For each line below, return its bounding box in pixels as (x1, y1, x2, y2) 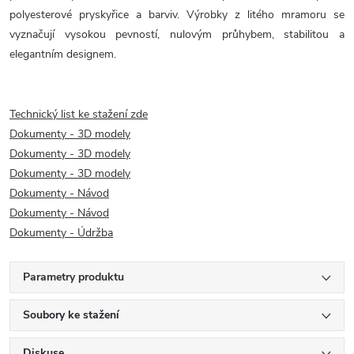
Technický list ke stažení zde (9, 107, 148, 122)
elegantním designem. (9, 47, 116, 62)
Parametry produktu (23, 269, 124, 285)
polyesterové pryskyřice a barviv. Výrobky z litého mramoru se (9, 7, 345, 23)
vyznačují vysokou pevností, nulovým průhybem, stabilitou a (9, 27, 345, 43)
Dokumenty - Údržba (9, 225, 113, 241)
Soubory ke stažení (23, 307, 119, 323)
